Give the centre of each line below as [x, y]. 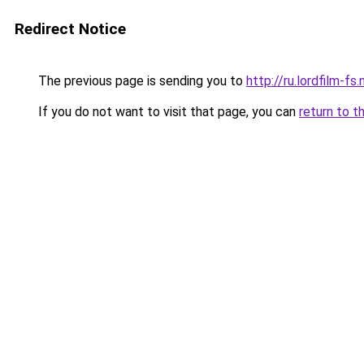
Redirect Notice [70, 29]
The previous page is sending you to [141, 81]
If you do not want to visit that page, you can [167, 112]
